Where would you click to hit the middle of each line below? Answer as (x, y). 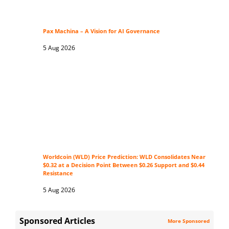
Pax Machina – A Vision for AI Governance (101, 31)
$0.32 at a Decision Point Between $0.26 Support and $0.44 (123, 165)
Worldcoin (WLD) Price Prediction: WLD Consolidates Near (124, 157)
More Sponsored (189, 221)
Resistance (58, 173)
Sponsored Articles (57, 221)
